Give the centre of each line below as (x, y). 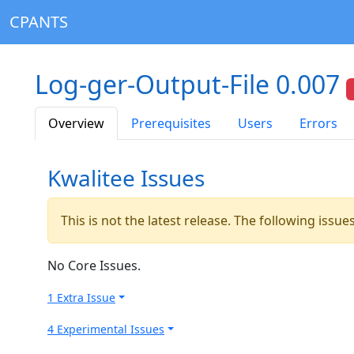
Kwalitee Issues (126, 177)
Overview (76, 123)
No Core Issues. (94, 265)
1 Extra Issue (81, 297)
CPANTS (39, 22)
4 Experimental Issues (106, 329)
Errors (318, 123)
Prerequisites (171, 123)
